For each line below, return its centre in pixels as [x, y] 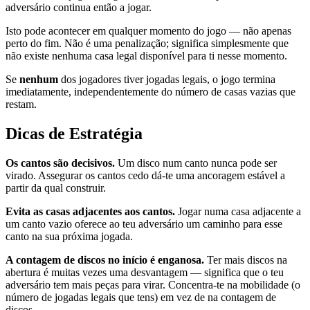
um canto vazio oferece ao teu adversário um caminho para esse [144, 224]
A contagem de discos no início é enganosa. [105, 260]
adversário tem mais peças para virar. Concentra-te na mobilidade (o [153, 285]
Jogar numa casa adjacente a [238, 211]
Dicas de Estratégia [74, 134]
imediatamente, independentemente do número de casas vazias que [151, 92]
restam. [21, 104]
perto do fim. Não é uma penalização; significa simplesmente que [147, 44]
